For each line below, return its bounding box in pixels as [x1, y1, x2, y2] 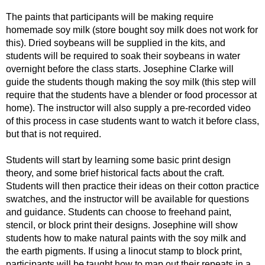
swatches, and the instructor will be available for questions [6, 194, 249, 204]
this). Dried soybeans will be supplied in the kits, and [6, 38, 225, 48]
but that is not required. [6, 129, 101, 139]
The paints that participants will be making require [6, 12, 214, 22]
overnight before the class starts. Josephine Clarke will [6, 64, 234, 74]
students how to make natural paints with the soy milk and [6, 233, 246, 243]
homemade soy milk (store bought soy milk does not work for [6, 25, 258, 35]
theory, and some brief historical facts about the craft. [6, 168, 224, 178]
